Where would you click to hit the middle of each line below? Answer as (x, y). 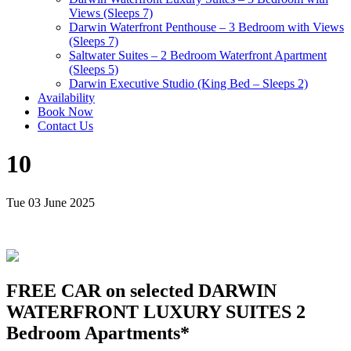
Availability (66, 98)
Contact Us (65, 126)
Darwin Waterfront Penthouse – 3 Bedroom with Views (206, 27)
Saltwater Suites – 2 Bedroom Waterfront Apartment (198, 55)
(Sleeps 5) (94, 69)
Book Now (65, 112)
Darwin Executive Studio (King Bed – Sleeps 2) (188, 83)
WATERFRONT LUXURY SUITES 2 (156, 311)
